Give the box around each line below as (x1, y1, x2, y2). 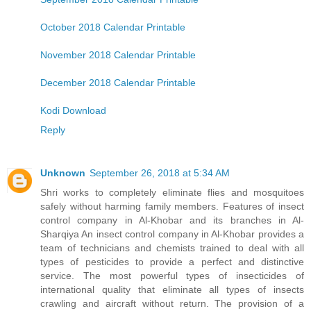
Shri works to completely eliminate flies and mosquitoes (40, 187, 304, 199)
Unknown (40, 167, 85, 179)
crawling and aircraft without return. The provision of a (40, 298, 304, 310)
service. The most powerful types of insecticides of (40, 270, 304, 282)
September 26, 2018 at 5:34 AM (90, 167, 230, 179)
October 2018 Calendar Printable (40, 22, 185, 33)
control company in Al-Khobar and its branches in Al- (40, 215, 304, 226)
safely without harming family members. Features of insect (40, 201, 304, 212)
